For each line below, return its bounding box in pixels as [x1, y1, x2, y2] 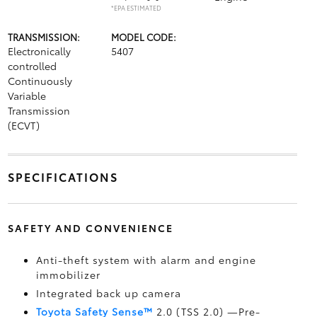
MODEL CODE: [110, 30, 176, 43]
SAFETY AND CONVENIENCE [7, 221, 173, 235]
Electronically [7, 44, 71, 58]
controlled [7, 59, 57, 73]
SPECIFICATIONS [7, 168, 118, 185]
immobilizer [35, 267, 100, 282]
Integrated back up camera [35, 286, 181, 300]
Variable [7, 88, 46, 103]
